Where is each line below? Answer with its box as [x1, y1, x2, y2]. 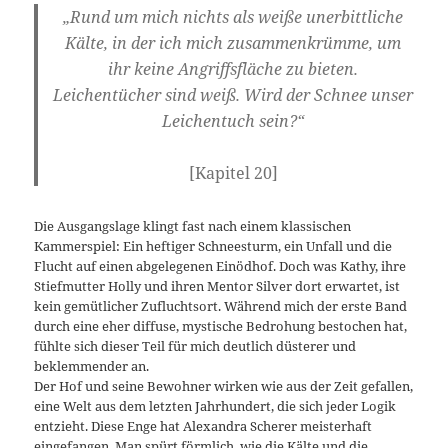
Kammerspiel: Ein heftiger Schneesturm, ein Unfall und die [34, 236, 393, 255]
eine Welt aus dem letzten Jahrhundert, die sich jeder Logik [34, 396, 397, 415]
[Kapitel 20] [188, 161, 278, 184]
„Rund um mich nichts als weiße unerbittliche [63, 5, 403, 28]
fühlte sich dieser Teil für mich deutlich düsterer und [34, 336, 357, 355]
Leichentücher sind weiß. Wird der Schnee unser [53, 83, 413, 106]
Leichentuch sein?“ [162, 109, 304, 132]
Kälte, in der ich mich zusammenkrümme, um [65, 31, 401, 54]
